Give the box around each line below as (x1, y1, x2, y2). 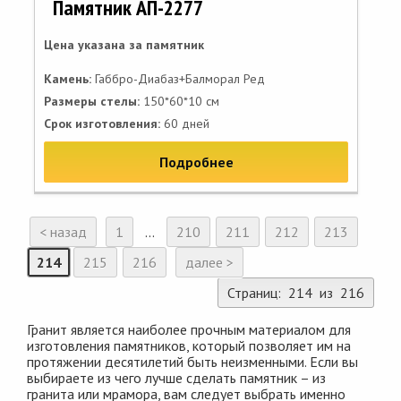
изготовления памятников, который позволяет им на (27, 337, 351, 354)
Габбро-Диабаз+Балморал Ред (91, 71, 265, 87)
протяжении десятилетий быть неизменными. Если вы (27, 353, 358, 371)
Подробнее (158, 153, 234, 171)
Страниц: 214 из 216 (227, 284, 364, 302)
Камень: (44, 71, 91, 87)
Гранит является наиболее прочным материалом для (27, 320, 351, 338)
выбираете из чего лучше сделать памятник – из (27, 369, 326, 387)
